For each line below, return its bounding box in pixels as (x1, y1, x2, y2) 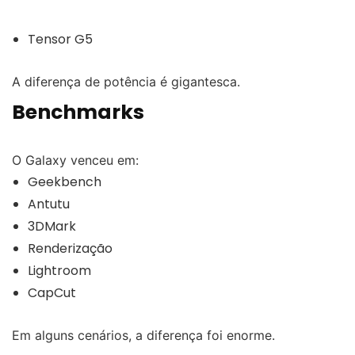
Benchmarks (12, 97, 144, 126)
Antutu (28, 194, 70, 213)
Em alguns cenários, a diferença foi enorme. (12, 326, 275, 343)
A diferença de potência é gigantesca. (12, 73, 240, 90)
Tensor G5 (28, 29, 93, 48)
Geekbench (28, 172, 101, 191)
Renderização (28, 239, 113, 258)
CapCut (28, 283, 76, 302)
